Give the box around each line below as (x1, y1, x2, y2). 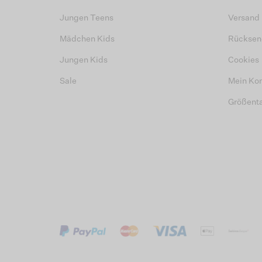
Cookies (228, 56, 259, 65)
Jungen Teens (60, 14, 113, 23)
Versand (228, 14, 260, 23)
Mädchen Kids (60, 35, 115, 44)
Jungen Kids (60, 56, 108, 65)
